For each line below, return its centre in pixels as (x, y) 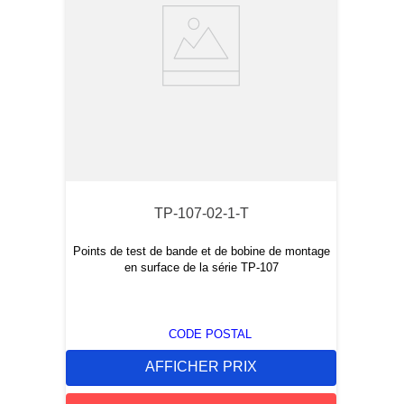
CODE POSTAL (210, 334)
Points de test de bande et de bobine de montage (201, 251)
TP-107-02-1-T (201, 213)
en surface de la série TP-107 (201, 267)
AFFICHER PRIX (201, 367)
